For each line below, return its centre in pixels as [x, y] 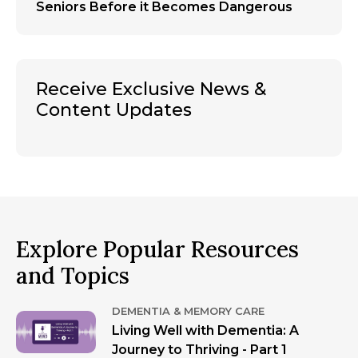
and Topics [73, 275]
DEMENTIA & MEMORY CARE [188, 310]
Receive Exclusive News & [151, 89]
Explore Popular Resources [157, 249]
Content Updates [114, 109]
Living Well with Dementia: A [205, 330]
